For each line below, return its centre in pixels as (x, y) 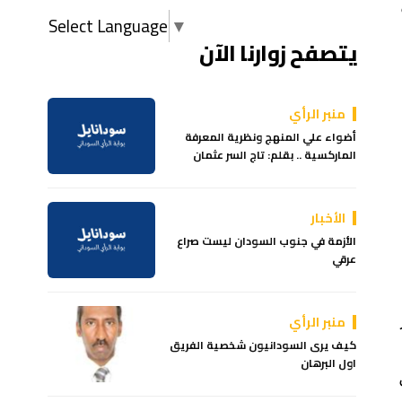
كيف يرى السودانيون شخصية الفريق (263, 345)
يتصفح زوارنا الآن (278, 53)
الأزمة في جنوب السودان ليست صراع (267, 240)
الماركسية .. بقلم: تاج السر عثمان (275, 154)
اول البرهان (329, 363)
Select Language (109, 26)
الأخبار (328, 218)
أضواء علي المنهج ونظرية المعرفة (271, 136)
